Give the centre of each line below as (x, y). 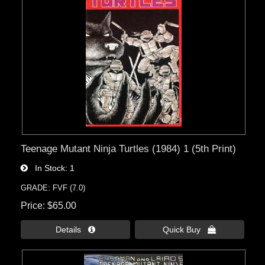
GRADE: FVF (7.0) (53, 188)
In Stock (47, 168)
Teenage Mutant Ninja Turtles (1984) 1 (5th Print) (129, 148)
